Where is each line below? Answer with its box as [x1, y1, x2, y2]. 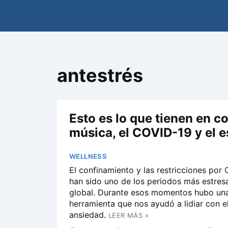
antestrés [57, 64, 143, 87]
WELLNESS [69, 152, 107, 160]
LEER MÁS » [108, 211, 149, 219]
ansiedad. [69, 210, 106, 220]
